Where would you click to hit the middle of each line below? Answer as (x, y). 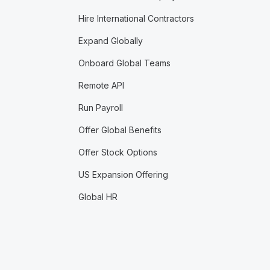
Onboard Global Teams (124, 63)
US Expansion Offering (123, 174)
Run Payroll (100, 108)
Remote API (101, 85)
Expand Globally (110, 41)
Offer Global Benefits (120, 130)
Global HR (98, 197)
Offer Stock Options (118, 152)
